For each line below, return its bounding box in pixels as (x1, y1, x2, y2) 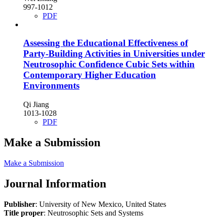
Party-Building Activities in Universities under (23, 48, 205, 59)
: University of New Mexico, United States (35, 200, 166, 208)
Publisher (4, 200, 35, 208)
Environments (23, 80, 79, 91)
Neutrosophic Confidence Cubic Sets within (23, 59, 195, 70)
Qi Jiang (23, 100, 49, 108)
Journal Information (4, 177, 106, 190)
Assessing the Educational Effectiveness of (23, 38, 188, 48)
